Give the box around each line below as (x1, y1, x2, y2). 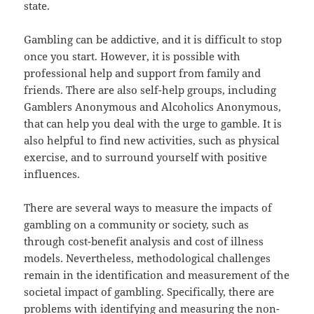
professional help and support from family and (24, 66, 261, 81)
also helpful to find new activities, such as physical (24, 133, 280, 148)
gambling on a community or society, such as (24, 217, 250, 232)
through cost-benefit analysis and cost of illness (24, 234, 264, 249)
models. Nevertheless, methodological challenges (24, 251, 271, 266)
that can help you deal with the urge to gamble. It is (24, 116, 282, 131)
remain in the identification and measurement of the (24, 268, 290, 282)
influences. (24, 167, 81, 182)
